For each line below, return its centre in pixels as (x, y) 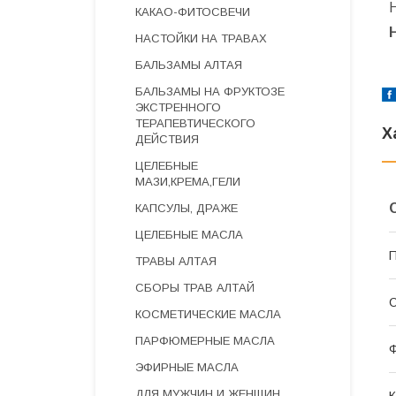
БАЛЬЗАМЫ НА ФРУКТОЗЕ (210, 91)
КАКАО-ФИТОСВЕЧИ (193, 12)
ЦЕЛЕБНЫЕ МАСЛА (189, 235)
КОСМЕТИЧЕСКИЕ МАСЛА (208, 314)
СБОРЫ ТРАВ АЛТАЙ (195, 288)
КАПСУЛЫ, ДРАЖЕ (187, 208)
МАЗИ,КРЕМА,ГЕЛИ (188, 182)
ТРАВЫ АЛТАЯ (176, 261)
